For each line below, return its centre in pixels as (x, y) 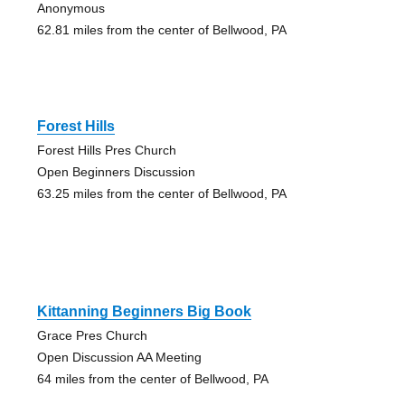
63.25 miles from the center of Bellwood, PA (161, 194)
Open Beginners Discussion (116, 172)
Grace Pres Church (92, 336)
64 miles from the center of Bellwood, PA (152, 379)
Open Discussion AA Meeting (119, 358)
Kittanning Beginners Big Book (144, 312)
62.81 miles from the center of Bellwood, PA (161, 30)
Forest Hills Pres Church (106, 151)
